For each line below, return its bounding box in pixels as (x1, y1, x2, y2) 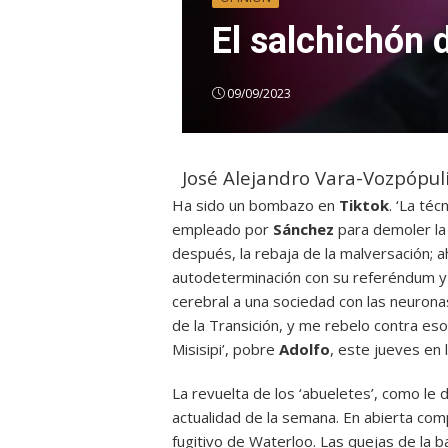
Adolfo (279, 339, 330, 359)
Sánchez (273, 219, 338, 239)
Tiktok (339, 195, 389, 215)
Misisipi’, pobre (172, 339, 279, 359)
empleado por (172, 219, 273, 239)
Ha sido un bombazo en (172, 195, 339, 215)
